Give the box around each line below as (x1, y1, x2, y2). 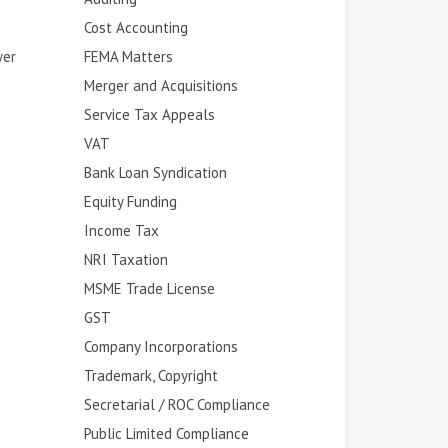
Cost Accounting (83, 17, 188, 37)
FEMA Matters (83, 46, 173, 66)
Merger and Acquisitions (83, 75, 238, 95)
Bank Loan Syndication (83, 162, 227, 182)
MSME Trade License (83, 278, 215, 298)
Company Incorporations (83, 336, 238, 356)
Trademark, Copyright (83, 365, 218, 385)
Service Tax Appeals (83, 104, 215, 124)
